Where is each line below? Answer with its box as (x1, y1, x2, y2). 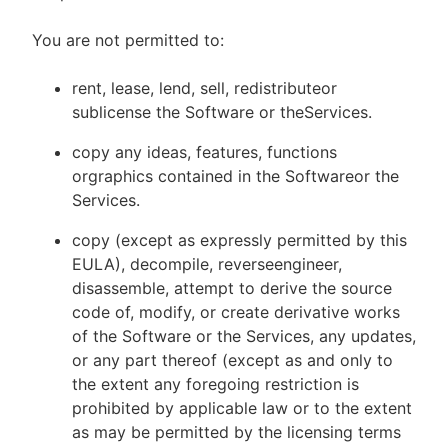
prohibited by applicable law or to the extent (72, 398, 412, 418)
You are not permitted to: (32, 30, 224, 50)
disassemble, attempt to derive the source (72, 278, 392, 298)
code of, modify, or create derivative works (72, 302, 400, 322)
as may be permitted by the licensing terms (72, 422, 401, 442)
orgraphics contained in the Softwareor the (72, 166, 399, 186)
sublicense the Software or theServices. (72, 102, 377, 122)
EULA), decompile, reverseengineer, (72, 254, 342, 274)
